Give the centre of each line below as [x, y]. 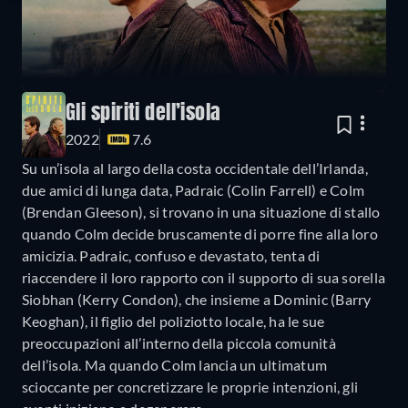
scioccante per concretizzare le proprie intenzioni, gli [190, 386]
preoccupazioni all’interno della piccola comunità [179, 342]
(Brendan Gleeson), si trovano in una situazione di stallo [201, 211]
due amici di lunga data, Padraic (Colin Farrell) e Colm [194, 189]
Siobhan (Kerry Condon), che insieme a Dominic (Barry [197, 299]
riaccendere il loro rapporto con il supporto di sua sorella [204, 277]
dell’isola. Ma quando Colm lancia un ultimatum [175, 364]
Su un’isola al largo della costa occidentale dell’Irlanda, [195, 168]
